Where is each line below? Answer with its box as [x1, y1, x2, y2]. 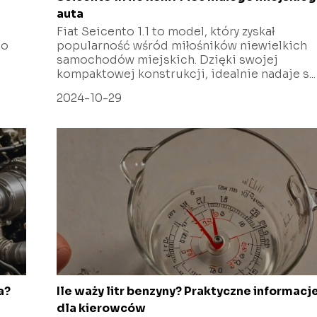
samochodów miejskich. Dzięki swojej [57, 52, 279, 67]
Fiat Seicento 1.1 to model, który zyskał [57, 23, 275, 39]
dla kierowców [57, 300, 146, 316]
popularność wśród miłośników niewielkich [57, 38, 308, 53]
